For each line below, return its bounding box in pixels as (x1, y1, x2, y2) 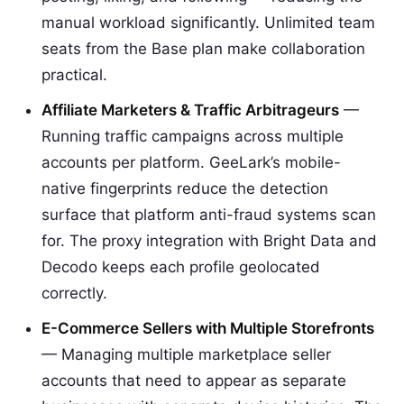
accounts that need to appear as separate (41, 371, 346, 390)
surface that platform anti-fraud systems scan (41, 205, 376, 224)
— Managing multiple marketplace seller (41, 344, 331, 363)
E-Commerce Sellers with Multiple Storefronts (41, 318, 374, 337)
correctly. (41, 283, 107, 302)
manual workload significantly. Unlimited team (41, 13, 375, 32)
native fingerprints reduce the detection (41, 179, 328, 197)
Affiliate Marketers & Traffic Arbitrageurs (41, 100, 339, 119)
